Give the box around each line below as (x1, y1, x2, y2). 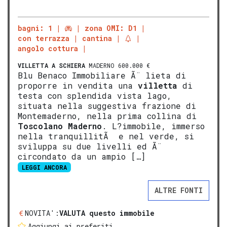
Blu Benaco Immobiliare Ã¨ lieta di (18, 70, 186, 81)
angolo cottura (18, 44, 78, 53)
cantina (82, 33, 112, 43)
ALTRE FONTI (155, 185, 203, 196)
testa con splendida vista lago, (18, 90, 172, 101)
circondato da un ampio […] (18, 151, 145, 162)
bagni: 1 (18, 23, 52, 33)
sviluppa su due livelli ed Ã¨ (18, 141, 162, 152)
